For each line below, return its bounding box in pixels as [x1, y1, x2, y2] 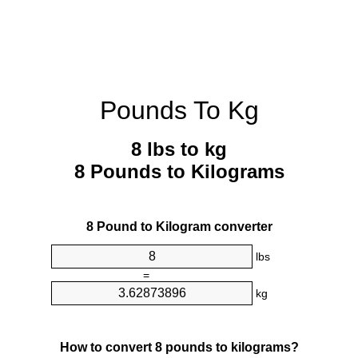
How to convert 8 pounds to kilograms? [59, 340, 299, 354]
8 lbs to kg [131, 138, 227, 161]
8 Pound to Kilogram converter [86, 220, 272, 234]
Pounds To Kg [99, 96, 259, 125]
